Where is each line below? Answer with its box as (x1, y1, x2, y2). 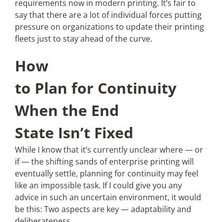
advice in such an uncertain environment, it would (14, 192, 201, 203)
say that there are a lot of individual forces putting (14, 9, 202, 20)
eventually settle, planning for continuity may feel (14, 168, 198, 179)
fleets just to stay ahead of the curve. (14, 33, 152, 44)
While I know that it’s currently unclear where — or (14, 144, 203, 155)
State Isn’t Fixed (14, 122, 133, 143)
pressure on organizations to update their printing (14, 21, 204, 32)
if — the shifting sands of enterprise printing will (14, 156, 194, 167)
